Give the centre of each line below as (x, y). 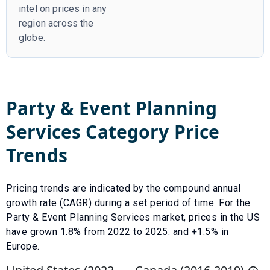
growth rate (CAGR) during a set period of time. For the (128, 202)
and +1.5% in (199, 231)
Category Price (150, 131)
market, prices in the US (205, 217)
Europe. (23, 246)
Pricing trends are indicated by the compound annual (124, 188)
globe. (32, 37)
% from (91, 231)
